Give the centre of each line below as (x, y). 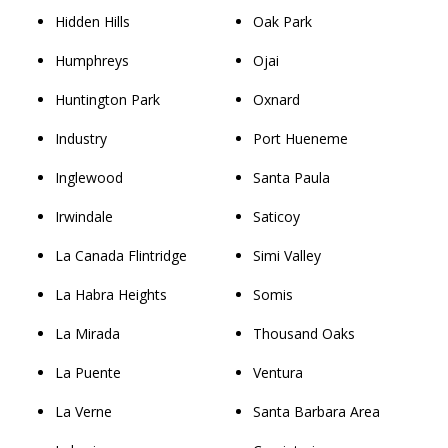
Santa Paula (292, 177)
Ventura (278, 372)
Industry (81, 138)
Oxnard (277, 99)
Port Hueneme (301, 138)
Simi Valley (287, 255)
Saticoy (277, 216)
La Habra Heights (111, 294)
